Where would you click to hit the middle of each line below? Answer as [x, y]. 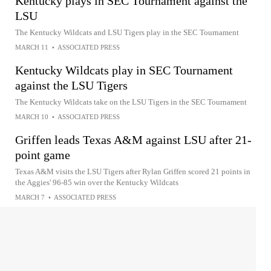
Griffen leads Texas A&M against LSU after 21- [133, 140]
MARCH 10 [32, 117]
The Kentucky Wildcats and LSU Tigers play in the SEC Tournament [127, 32]
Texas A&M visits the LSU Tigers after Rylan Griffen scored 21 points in [133, 171]
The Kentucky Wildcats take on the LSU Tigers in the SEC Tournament [131, 102]
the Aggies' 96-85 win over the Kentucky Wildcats [97, 182]
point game [43, 155]
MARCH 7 [30, 197]
